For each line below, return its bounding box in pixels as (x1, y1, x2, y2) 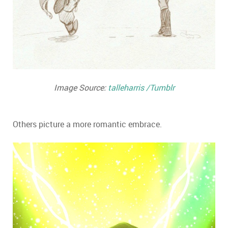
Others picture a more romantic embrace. (13, 118, 162, 130)
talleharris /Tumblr (107, 81, 175, 93)
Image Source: (53, 81, 108, 93)
